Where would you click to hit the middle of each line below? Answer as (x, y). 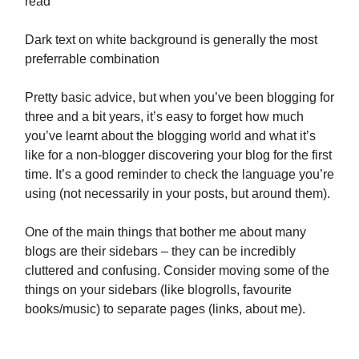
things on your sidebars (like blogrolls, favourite (158, 290)
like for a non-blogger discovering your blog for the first (178, 155)
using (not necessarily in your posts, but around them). (177, 194)
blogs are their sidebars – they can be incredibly (160, 251)
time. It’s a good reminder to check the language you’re (179, 174)
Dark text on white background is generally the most (171, 40)
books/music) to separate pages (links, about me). (165, 309)
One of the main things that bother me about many (165, 232)
